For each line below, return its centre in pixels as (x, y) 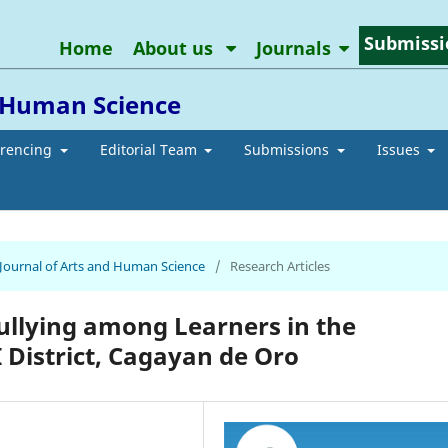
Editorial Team (150, 149)
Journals (293, 47)
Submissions (288, 149)
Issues (400, 149)
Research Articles (280, 265)
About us (175, 47)
